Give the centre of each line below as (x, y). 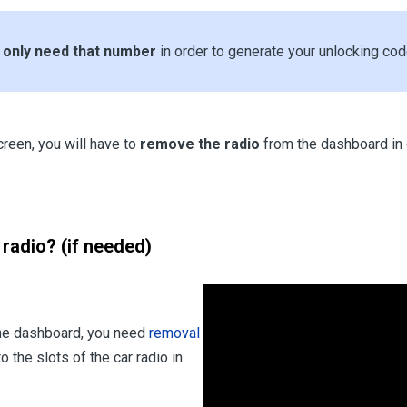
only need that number (79, 52)
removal (174, 333)
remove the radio (200, 144)
